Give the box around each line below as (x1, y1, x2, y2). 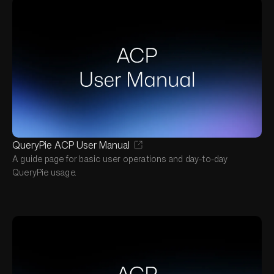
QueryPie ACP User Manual (12, 138, 130, 152)
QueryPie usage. (12, 166, 76, 178)
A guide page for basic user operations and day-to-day (12, 152, 228, 165)
